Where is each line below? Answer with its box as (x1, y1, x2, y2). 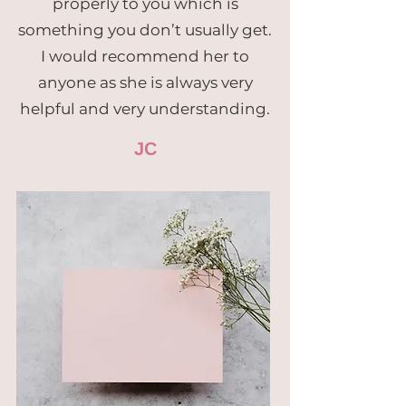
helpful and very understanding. (20, 100, 270, 118)
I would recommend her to (41, 47, 249, 65)
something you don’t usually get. (18, 21, 272, 39)
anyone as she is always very (37, 73, 253, 92)
